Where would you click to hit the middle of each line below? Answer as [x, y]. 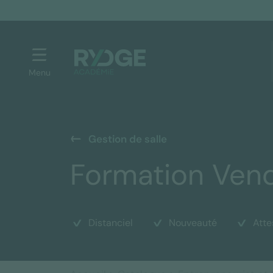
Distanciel [110, 223]
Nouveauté [193, 223]
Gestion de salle [127, 139]
